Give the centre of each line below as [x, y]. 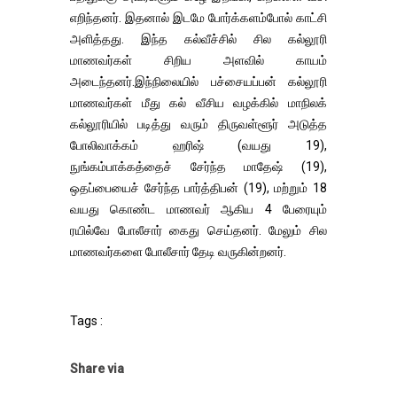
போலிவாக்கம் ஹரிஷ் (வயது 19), [198, 145]
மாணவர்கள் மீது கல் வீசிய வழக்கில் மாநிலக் [198, 103]
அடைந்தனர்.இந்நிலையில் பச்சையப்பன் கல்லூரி [198, 82]
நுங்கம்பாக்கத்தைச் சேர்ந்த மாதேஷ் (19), [198, 167]
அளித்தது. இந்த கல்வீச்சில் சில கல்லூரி [198, 39]
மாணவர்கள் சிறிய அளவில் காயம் [198, 60]
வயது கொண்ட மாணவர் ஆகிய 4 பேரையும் [198, 209]
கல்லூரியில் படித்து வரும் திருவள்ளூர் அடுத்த [198, 124]
